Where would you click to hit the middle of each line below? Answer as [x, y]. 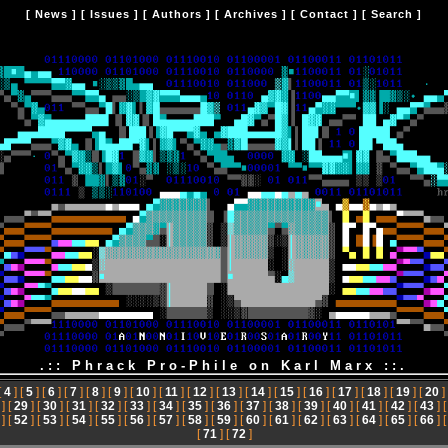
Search [392, 14]
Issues [110, 14]
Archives [251, 14]
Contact [324, 14]
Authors [177, 14]
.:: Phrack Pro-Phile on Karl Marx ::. [224, 365]
